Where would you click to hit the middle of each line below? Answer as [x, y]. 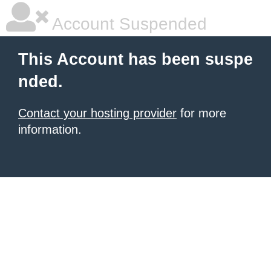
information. [50, 129]
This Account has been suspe [135, 59]
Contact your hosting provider [97, 113]
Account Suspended [128, 24]
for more [201, 113]
